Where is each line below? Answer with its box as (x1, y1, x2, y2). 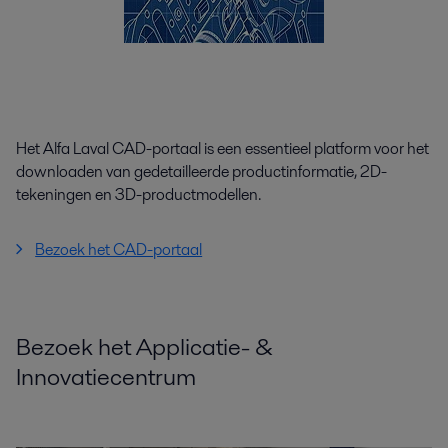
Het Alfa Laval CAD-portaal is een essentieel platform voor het (16, 136, 429, 160)
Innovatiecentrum (16, 359, 196, 393)
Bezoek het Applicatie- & (16, 329, 272, 363)
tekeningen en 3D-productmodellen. (16, 182, 261, 206)
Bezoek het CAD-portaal (35, 237, 203, 261)
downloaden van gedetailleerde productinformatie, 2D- (16, 159, 387, 183)
